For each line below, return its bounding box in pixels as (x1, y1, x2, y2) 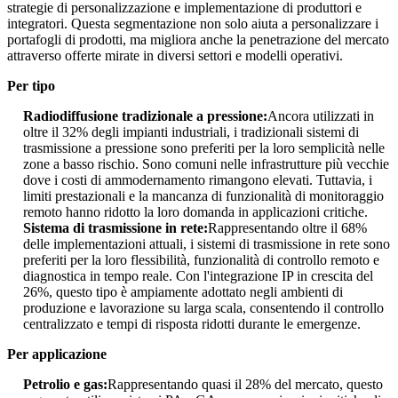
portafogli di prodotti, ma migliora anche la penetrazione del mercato (7, 32, 389, 48)
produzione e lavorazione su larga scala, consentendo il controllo (23, 300, 384, 316)
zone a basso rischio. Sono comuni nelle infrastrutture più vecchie (23, 156, 389, 172)
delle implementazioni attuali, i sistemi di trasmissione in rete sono (23, 236, 390, 252)
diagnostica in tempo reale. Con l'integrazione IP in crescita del (23, 268, 373, 284)
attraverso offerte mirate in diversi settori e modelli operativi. (7, 48, 343, 64)
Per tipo (7, 78, 55, 94)
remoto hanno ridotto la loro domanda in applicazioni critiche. (23, 204, 368, 220)
